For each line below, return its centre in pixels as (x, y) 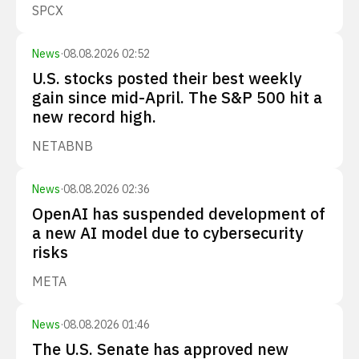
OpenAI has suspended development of (179, 214)
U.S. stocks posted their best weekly (167, 78)
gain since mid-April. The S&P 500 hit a (177, 97)
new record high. (94, 117)
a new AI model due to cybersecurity (167, 233)
